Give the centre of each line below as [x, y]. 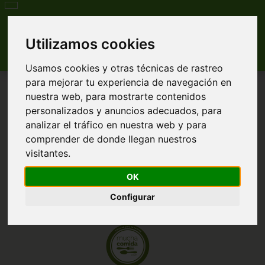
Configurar [132, 196]
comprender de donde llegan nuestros [111, 139]
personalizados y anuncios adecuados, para [124, 110]
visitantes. [48, 153]
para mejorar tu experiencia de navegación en [129, 82]
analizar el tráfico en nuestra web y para [116, 125]
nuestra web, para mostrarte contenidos [116, 96]
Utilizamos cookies [91, 44]
